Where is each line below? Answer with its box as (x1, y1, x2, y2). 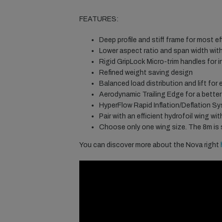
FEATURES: (79, 15, 118, 23)
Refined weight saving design (99, 69, 193, 77)
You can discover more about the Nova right (79, 141, 221, 149)
